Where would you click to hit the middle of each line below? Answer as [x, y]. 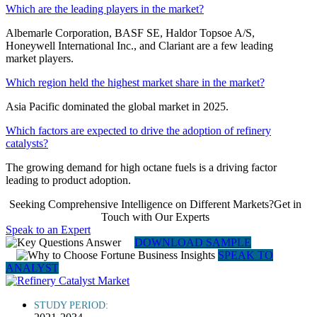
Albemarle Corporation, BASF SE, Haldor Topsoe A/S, [130, 33]
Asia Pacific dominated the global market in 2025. [117, 107]
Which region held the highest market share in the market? [135, 83]
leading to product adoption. [68, 180]
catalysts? [27, 144]
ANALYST [32, 268]
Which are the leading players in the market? [105, 9]
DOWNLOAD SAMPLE [193, 243]
